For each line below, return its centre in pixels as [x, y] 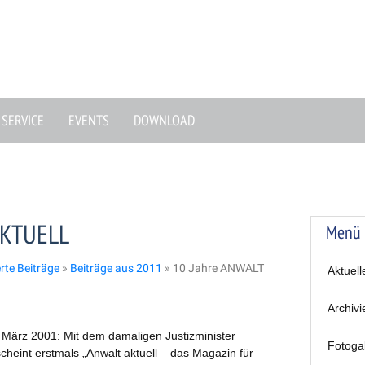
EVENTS [88, 120]
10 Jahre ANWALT [218, 268]
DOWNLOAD [164, 120]
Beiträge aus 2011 [116, 268]
